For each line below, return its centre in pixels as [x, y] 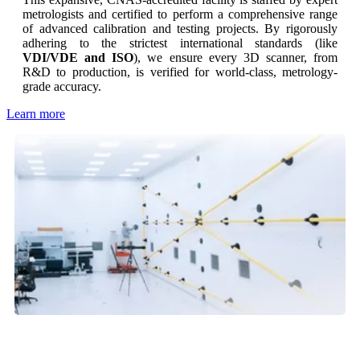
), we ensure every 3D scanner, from [235, 58]
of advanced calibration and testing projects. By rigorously [180, 29]
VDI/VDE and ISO [78, 58]
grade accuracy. [62, 87]
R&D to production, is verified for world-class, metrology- [180, 72]
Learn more [36, 114]
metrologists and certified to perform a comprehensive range [180, 14]
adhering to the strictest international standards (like [180, 43]
